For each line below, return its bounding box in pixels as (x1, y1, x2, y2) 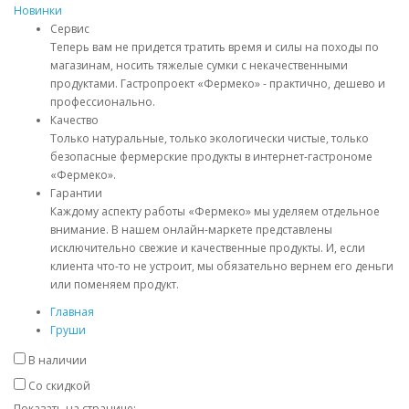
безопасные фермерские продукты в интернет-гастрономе (50, 149, 372, 164)
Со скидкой (28, 378, 90, 393)
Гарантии (50, 185, 102, 201)
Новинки (14, 3, 62, 18)
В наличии (28, 352, 87, 368)
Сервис (50, 21, 89, 37)
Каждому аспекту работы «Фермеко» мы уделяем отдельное (50, 204, 380, 219)
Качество (50, 112, 99, 128)
